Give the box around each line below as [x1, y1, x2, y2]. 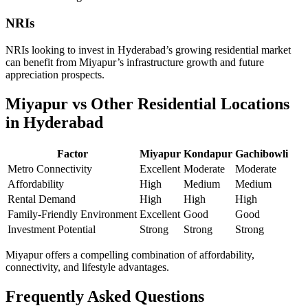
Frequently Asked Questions [5, 287, 204, 305]
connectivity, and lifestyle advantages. [5, 261, 169, 273]
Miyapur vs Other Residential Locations [5, 94, 289, 113]
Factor [56, 147, 88, 159]
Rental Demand [8, 192, 76, 205]
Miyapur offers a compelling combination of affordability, [5, 248, 254, 261]
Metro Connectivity [8, 162, 92, 175]
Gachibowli [235, 147, 288, 159]
